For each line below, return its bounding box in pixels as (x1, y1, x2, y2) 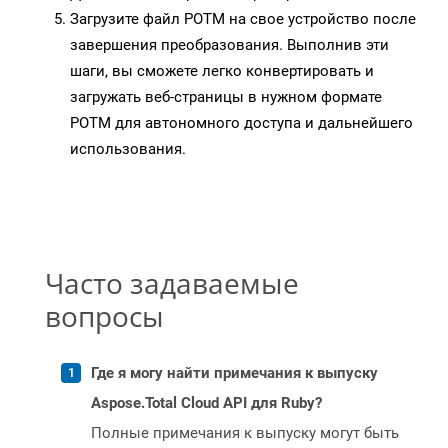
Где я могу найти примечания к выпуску (91, 364, 378, 383)
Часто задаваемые (45, 264, 299, 303)
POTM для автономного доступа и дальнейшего (70, 114, 413, 133)
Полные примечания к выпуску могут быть (91, 424, 399, 443)
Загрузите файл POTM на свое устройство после (70, 10, 416, 29)
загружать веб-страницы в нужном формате (70, 88, 382, 107)
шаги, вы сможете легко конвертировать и (70, 62, 374, 81)
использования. (70, 140, 186, 159)
